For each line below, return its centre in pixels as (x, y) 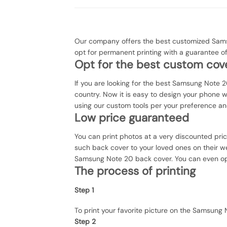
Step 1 (84, 190)
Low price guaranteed (132, 118)
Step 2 (85, 221)
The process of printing (135, 171)
